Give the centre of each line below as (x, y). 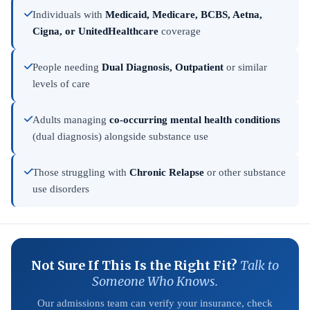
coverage (180, 31)
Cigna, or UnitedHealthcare (95, 31)
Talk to (259, 265)
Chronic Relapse (167, 172)
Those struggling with (81, 172)
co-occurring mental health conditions (195, 120)
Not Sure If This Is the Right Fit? (136, 265)
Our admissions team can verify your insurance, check (155, 303)
